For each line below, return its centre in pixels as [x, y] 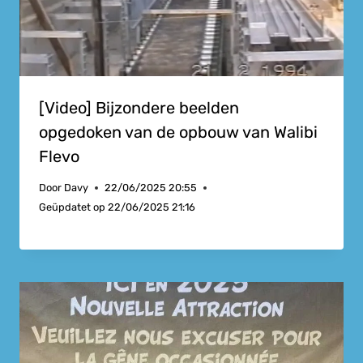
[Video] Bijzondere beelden [139, 107]
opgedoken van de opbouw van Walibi [178, 132]
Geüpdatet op [72, 207]
